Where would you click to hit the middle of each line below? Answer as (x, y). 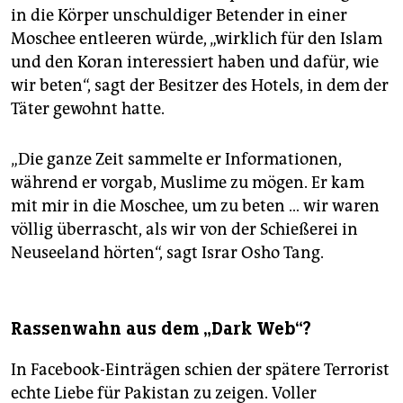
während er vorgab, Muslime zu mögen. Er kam (188, 183)
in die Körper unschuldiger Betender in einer (179, 16)
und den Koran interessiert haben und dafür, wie (195, 63)
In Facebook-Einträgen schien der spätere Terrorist (200, 370)
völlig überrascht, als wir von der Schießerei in (184, 230)
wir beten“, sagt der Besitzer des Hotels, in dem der (200, 86)
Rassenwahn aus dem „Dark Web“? (161, 329)
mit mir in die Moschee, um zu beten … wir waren (195, 206)
